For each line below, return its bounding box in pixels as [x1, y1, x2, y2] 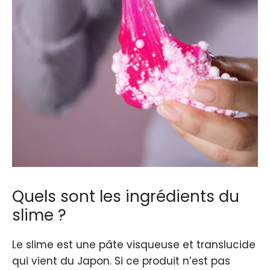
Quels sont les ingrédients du [12, 185, 239, 207]
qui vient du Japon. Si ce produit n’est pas [12, 253, 230, 268]
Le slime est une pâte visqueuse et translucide [12, 237, 256, 252]
